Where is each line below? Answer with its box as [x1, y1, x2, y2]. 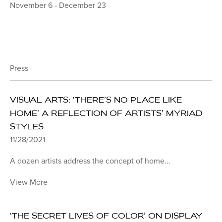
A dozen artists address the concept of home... [10, 156, 170, 166]
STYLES [10, 121, 44, 132]
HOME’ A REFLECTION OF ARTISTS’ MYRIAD [10, 108, 203, 118]
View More [10, 177, 48, 188]
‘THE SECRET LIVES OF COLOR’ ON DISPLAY [10, 211, 202, 221]
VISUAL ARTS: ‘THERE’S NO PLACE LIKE [10, 95, 182, 105]
